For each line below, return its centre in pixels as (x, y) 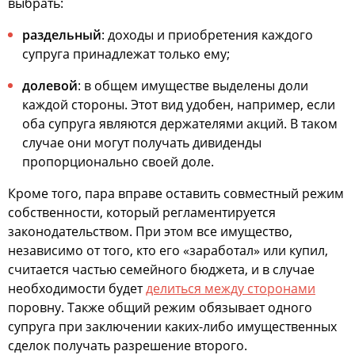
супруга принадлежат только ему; (126, 54)
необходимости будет (77, 288)
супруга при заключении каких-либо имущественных (172, 326)
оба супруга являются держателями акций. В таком (180, 124)
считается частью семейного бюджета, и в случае (161, 269)
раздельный (62, 35)
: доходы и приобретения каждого (207, 35)
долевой (50, 86)
